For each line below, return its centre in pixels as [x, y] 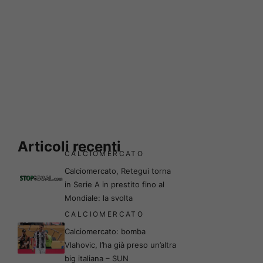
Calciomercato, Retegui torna [118, 171]
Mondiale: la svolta [99, 198]
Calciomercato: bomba [105, 232]
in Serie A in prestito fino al [114, 185]
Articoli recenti [69, 147]
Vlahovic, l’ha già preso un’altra [120, 245]
